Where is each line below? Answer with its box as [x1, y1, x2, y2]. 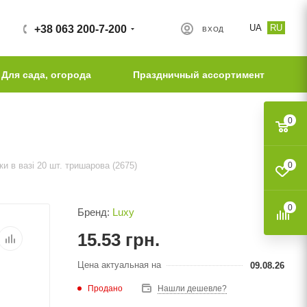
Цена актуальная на [77, 259, 161, 270]
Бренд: [77, 206, 112, 218]
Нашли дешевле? [158, 284, 227, 293]
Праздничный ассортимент [132, 69, 265, 80]
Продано [88, 283, 123, 293]
